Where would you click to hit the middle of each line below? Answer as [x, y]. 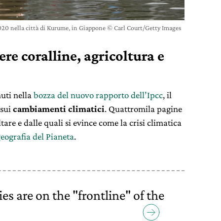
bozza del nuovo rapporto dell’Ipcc [98, 95]
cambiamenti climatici [59, 109]
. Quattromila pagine [143, 109]
